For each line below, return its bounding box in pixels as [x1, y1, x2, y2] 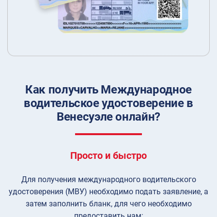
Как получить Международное [25, 82, 192, 96]
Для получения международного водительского [21, 174, 196, 184]
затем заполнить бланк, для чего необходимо [25, 199, 192, 208]
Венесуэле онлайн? [57, 109, 160, 124]
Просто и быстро [70, 149, 147, 161]
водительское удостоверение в [24, 96, 193, 110]
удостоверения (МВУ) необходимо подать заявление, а [9, 186, 208, 196]
